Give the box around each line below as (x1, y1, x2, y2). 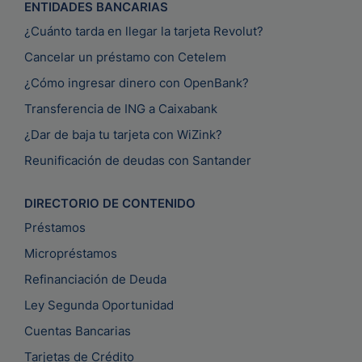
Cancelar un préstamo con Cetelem (24, 49, 226, 65)
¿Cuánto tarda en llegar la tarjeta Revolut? (24, 23, 263, 40)
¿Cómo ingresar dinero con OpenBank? (24, 75, 249, 91)
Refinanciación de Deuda (24, 271, 166, 288)
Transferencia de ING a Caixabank (24, 101, 217, 117)
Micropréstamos (24, 246, 117, 262)
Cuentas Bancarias (24, 323, 131, 339)
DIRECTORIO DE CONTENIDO (24, 196, 196, 212)
